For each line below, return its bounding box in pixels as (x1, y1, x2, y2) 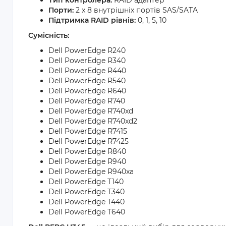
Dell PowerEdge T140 (48, 177, 124, 186)
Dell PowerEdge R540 (48, 76, 126, 85)
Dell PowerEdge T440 (48, 197, 125, 206)
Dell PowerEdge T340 (48, 187, 125, 196)
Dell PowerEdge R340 (48, 56, 126, 65)
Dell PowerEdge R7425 (48, 137, 129, 146)
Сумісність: (28, 31, 69, 40)
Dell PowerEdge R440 (48, 66, 126, 75)
